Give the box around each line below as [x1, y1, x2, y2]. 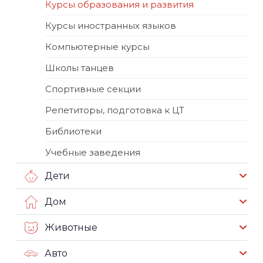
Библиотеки [45, 125, 102, 137]
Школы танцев [45, 62, 114, 73]
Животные [45, 221, 97, 233]
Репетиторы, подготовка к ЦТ [45, 104, 184, 116]
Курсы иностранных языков [45, 19, 176, 31]
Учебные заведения [45, 146, 140, 158]
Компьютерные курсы [45, 41, 150, 52]
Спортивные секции [45, 83, 141, 95]
